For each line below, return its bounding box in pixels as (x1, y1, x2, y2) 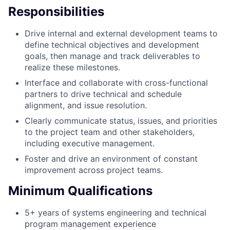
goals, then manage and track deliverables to (25, 50, 200, 61)
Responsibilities (8, 4, 104, 19)
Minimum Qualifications (8, 183, 152, 199)
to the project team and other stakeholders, (25, 126, 195, 137)
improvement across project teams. (25, 164, 163, 175)
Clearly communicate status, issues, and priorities (25, 115, 217, 126)
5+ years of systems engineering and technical (25, 207, 206, 218)
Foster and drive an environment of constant (25, 153, 198, 164)
